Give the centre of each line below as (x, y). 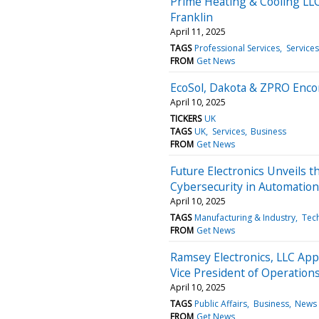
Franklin (192, 17)
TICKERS (186, 118)
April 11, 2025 (198, 31)
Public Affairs (221, 303)
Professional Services (237, 48)
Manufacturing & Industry (245, 217)
